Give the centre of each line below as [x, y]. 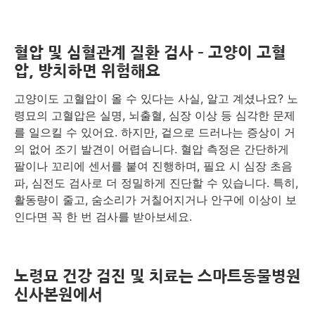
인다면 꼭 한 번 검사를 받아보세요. [103, 217]
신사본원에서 [58, 295]
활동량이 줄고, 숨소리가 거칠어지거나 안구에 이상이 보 [155, 200]
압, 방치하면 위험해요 [87, 71]
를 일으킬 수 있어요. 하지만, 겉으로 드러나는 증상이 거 [155, 132]
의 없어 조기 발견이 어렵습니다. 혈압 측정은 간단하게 [152, 149]
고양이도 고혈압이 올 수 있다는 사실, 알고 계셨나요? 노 [156, 98]
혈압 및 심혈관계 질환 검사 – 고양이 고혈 [150, 53]
